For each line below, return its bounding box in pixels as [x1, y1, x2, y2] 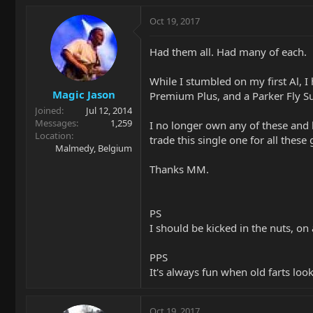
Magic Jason [52, 87, 115, 101]
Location [35, 129, 71, 142]
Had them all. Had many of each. [150, 45, 307, 59]
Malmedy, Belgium [55, 141, 132, 154]
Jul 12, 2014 [86, 103, 132, 117]
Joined [35, 103, 61, 117]
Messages [35, 116, 76, 129]
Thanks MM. [150, 162, 209, 176]
